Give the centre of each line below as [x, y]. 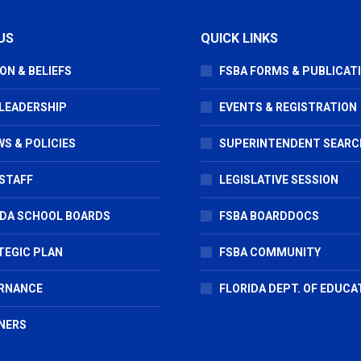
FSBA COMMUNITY [270, 252]
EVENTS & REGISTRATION [288, 107]
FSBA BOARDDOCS [269, 216]
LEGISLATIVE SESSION [279, 179]
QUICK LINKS [239, 38]
